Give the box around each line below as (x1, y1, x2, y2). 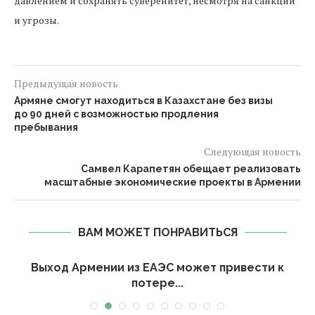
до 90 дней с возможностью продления (14, 108, 219, 120)
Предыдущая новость (14, 77, 118, 90)
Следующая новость (204, 145, 301, 158)
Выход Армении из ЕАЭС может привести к (31, 261, 284, 274)
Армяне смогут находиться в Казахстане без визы (14, 95, 273, 106)
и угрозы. (14, 13, 59, 27)
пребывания (14, 122, 78, 133)
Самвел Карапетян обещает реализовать (81, 163, 301, 174)
